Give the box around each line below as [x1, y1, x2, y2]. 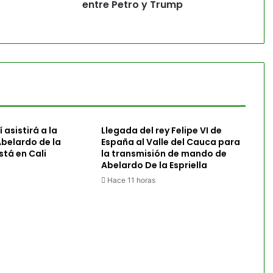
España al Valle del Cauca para [101, 136, 240, 148]
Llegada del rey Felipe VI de [101, 124, 222, 136]
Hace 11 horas [107, 175, 155, 185]
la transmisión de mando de [101, 147, 227, 160]
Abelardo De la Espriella [101, 159, 207, 171]
